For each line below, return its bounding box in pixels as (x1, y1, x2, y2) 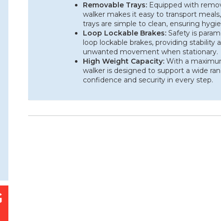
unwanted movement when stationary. (83, 47, 219, 56)
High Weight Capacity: (83, 57, 165, 66)
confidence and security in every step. (83, 75, 214, 84)
